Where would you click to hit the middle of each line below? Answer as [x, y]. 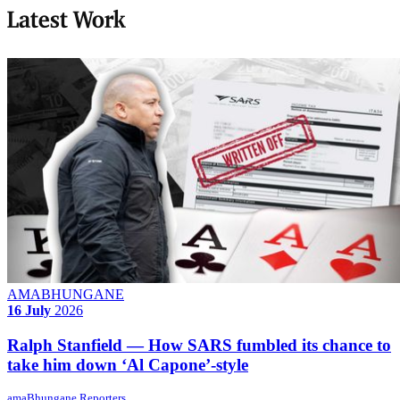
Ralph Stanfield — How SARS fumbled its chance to [199, 345]
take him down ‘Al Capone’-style [128, 364]
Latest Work [67, 21]
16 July [29, 310]
